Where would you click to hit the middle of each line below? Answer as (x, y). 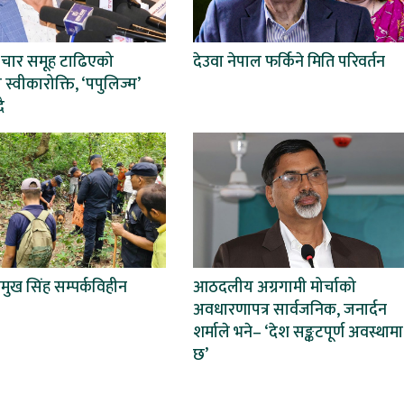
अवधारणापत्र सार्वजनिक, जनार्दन (289, 310)
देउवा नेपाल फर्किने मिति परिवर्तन (289, 62)
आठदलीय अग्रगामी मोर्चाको (274, 287)
